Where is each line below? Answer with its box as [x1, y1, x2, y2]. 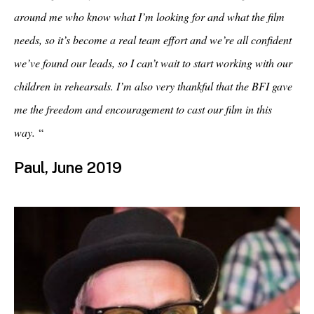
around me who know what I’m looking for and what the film [14, 9, 285, 24]
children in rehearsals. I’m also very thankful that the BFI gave [14, 78, 292, 93]
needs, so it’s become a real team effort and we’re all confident [14, 32, 292, 47]
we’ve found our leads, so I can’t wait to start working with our [14, 55, 292, 70]
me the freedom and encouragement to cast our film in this [14, 102, 272, 116]
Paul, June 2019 [14, 158, 122, 177]
